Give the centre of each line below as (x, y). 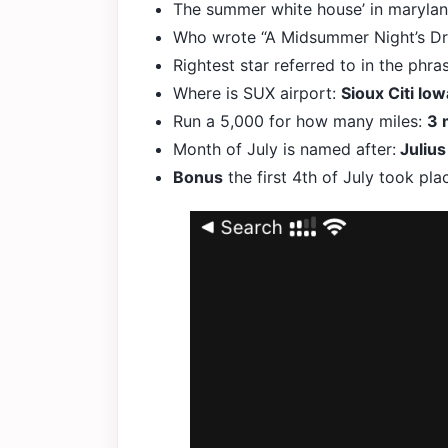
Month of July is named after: (284, 148)
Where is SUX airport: (257, 92)
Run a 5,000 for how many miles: (300, 120)
